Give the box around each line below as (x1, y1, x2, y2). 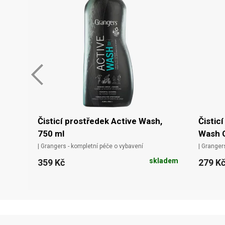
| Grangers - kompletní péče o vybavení (38, 143, 143, 150)
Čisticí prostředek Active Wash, (38, 116, 162, 127)
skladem (149, 157, 178, 165)
